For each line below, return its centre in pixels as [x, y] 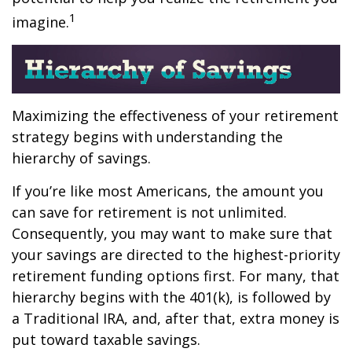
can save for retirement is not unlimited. [149, 212]
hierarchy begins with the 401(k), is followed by [171, 297]
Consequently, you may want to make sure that [172, 233]
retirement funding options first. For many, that [176, 275]
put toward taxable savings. [106, 339]
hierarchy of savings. [81, 158]
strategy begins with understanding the [147, 136]
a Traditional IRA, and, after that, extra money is [176, 318]
